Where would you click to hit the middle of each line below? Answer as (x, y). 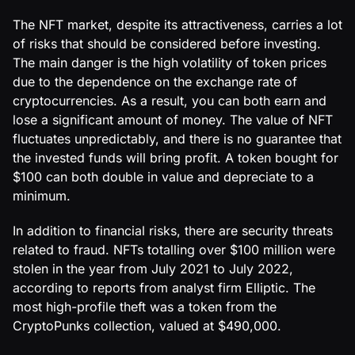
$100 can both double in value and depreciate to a (163, 176)
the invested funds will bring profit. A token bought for (176, 157)
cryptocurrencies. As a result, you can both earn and (170, 100)
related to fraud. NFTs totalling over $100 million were (174, 249)
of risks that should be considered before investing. (167, 43)
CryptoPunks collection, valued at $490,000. (147, 325)
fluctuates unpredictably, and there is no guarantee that (177, 138)
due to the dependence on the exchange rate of (155, 81)
